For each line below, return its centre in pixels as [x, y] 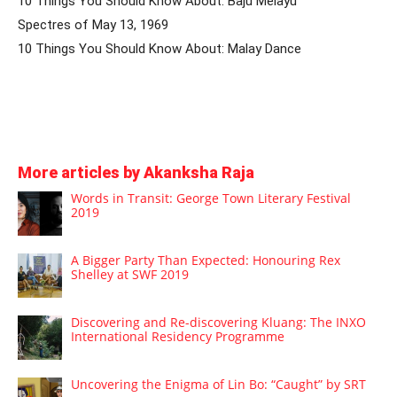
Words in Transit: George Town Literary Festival [211, 198]
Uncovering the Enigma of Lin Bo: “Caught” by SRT [218, 384]
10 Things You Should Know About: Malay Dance [160, 49]
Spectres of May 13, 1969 [93, 24]
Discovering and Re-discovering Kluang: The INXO [218, 322]
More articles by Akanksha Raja [136, 172]
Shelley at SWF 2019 [130, 274]
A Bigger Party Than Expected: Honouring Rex [206, 260]
